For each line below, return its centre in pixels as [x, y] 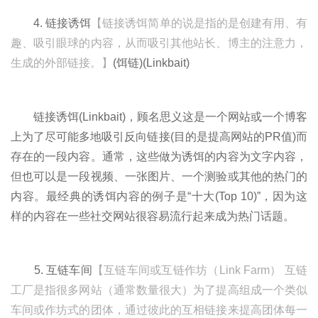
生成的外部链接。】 [62, 62]
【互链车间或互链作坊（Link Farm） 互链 [200, 270]
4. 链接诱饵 [51, 23]
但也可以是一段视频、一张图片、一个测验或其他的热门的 [159, 176]
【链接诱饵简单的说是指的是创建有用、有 [199, 23]
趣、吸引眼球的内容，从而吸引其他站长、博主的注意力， [159, 43]
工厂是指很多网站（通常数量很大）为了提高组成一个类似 [159, 290]
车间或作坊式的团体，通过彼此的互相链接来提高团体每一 [159, 309]
